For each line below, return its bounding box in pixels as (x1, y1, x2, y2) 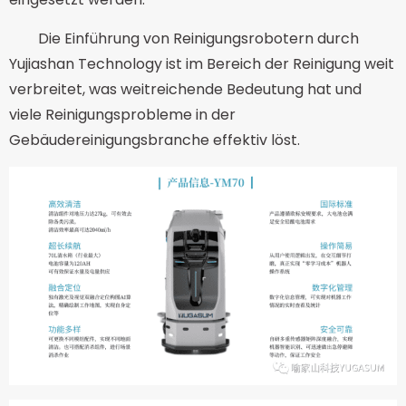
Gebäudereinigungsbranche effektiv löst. (9, 129, 300, 150)
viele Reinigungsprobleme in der (9, 103, 236, 125)
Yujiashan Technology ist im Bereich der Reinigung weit (9, 53, 394, 74)
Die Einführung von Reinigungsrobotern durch (38, 27, 359, 49)
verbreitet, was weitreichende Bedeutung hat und (9, 78, 362, 100)
